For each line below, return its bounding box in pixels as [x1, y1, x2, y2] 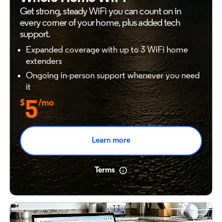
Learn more [92, 137, 130, 145]
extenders [26, 57, 62, 66]
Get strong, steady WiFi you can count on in [20, 7, 182, 17]
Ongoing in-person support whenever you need [26, 71, 200, 81]
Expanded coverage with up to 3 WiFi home [26, 46, 188, 55]
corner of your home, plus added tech [42, 18, 181, 28]
